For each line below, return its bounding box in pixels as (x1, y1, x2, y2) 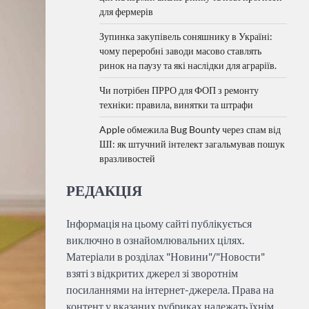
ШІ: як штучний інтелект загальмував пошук (99, 138, 285, 150)
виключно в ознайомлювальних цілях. (66, 233, 244, 246)
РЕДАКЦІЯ (66, 181, 142, 199)
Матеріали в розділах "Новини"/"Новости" (66, 250, 265, 263)
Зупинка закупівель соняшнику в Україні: (99, 30, 272, 42)
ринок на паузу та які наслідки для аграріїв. (99, 59, 277, 71)
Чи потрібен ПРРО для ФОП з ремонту (99, 84, 259, 96)
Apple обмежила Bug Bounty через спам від (99, 123, 281, 135)
